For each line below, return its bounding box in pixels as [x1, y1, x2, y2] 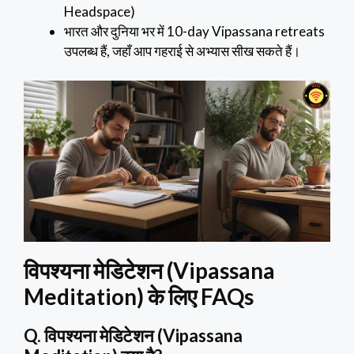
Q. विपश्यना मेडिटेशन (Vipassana [24, 324, 243, 346]
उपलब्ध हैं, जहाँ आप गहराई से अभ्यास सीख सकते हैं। [64, 42, 300, 59]
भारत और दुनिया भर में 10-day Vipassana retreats [64, 22, 325, 40]
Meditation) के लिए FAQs [24, 282, 254, 310]
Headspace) [64, 2, 135, 20]
